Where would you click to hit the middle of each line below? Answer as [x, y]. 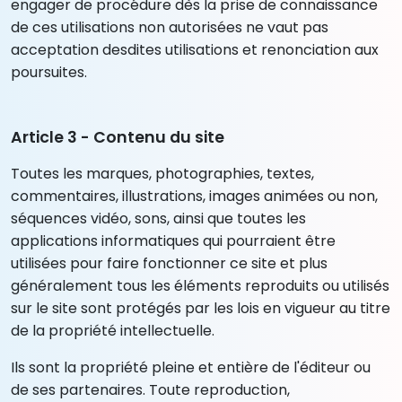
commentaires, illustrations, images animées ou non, [194, 196]
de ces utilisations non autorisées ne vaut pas [170, 27]
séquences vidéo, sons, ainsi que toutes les [158, 218]
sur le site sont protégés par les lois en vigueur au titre [201, 308]
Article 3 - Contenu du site [118, 137]
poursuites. [49, 72]
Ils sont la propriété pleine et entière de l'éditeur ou [191, 367]
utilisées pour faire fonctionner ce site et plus [169, 263]
